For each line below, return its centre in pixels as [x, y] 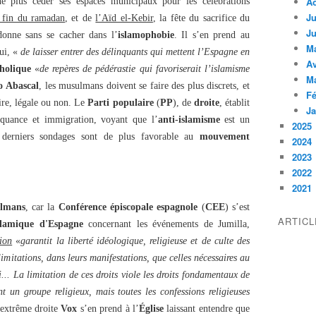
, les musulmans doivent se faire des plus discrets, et [144, 86]
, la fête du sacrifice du [201, 18]
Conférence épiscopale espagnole [128, 207]
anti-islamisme [189, 120]
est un [235, 120]
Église [151, 309]
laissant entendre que [206, 309]
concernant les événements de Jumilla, [166, 224]
